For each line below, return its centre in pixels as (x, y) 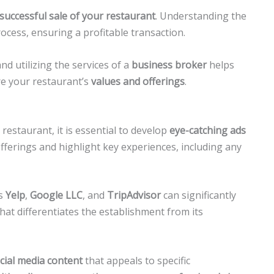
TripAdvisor (134, 195)
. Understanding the (201, 16)
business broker (169, 65)
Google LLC (56, 195)
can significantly (198, 195)
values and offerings (138, 81)
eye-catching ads (208, 130)
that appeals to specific (136, 260)
